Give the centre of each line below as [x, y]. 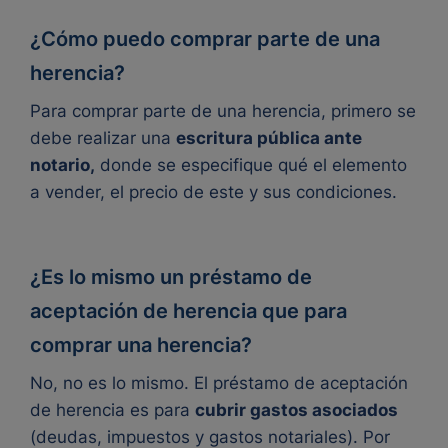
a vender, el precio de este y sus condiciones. [213, 191]
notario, [62, 164]
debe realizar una [103, 137]
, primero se [368, 110]
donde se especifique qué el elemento [251, 164]
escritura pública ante [269, 137]
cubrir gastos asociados [296, 409]
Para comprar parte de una [141, 110]
